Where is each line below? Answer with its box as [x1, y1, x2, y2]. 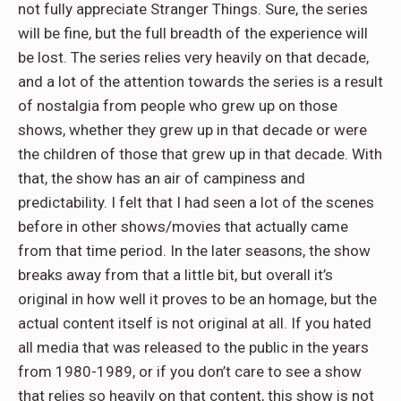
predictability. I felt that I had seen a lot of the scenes [18, 192, 374, 211]
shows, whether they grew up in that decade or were [18, 120, 367, 139]
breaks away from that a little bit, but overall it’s [18, 265, 333, 284]
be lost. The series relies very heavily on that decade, [18, 47, 369, 66]
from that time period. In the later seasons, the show [18, 241, 371, 260]
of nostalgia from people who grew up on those [18, 96, 337, 115]
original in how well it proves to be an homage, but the [18, 289, 377, 308]
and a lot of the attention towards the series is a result [18, 72, 383, 90]
